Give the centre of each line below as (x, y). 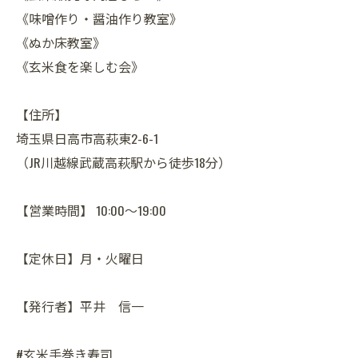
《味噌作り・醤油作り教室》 (99, 19)
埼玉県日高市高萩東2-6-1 (87, 139)
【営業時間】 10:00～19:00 (91, 211)
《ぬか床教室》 (61, 43)
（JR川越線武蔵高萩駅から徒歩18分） (123, 163)
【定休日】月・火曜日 (80, 259)
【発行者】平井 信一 (80, 306)
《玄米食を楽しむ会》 (80, 67)
